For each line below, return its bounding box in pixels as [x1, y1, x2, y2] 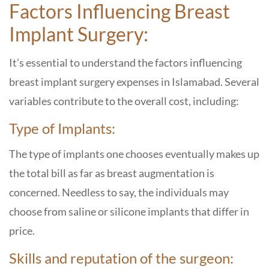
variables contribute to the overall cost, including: [9, 94, 239, 107]
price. [9, 224, 35, 237]
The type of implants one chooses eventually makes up [9, 147, 259, 160]
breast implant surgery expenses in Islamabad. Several [9, 75, 259, 88]
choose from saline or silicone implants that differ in [9, 205, 249, 218]
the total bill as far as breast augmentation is [9, 166, 214, 180]
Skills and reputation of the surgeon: [9, 249, 234, 267]
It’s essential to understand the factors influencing [9, 56, 242, 69]
